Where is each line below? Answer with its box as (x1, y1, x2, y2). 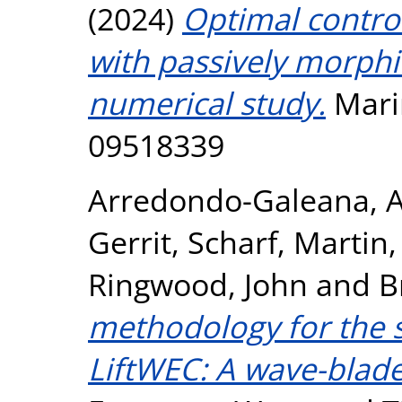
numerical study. (88, 82, 326, 124)
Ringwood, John (88, 263, 308, 305)
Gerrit (88, 221, 171, 263)
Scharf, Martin (188, 221, 389, 263)
